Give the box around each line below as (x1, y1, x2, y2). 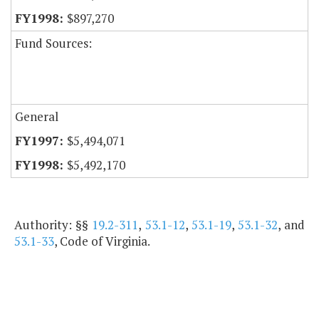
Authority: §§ (14, 216, 93, 234)
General (15, 108, 58, 125)
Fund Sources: (15, 35, 92, 52)
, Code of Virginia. (54, 233, 150, 250)
